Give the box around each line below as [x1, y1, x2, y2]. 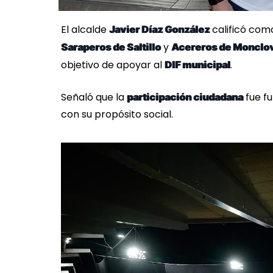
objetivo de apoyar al [61, 58, 165, 73]
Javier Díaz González [109, 23, 210, 36]
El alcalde [61, 23, 109, 37]
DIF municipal [165, 58, 230, 71]
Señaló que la [61, 90, 127, 105]
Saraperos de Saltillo [61, 41, 161, 54]
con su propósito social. [61, 107, 173, 122]
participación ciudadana [127, 91, 243, 104]
